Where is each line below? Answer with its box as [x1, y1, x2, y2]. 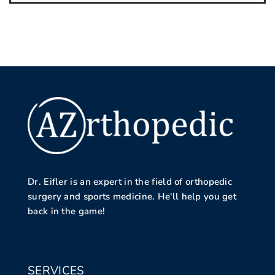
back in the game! [28, 204, 106, 217]
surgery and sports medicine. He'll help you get [28, 190, 237, 203]
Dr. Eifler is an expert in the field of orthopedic [28, 175, 232, 188]
